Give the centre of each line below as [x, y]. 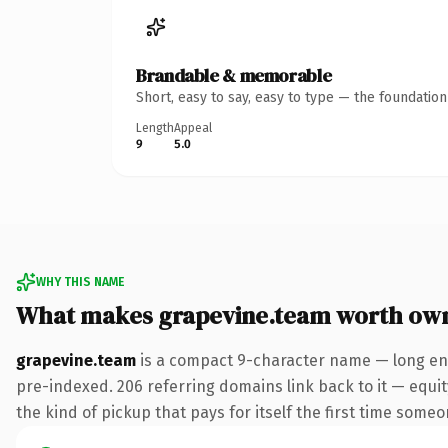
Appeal [193, 127]
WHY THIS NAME [80, 281]
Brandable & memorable [234, 75]
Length [155, 127]
